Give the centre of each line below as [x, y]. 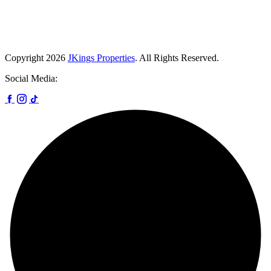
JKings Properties [101, 57]
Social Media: [31, 78]
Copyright [25, 57]
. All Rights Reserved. [177, 57]
